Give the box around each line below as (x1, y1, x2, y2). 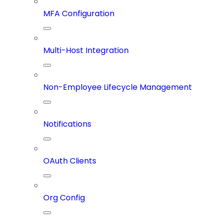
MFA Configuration (43, 8, 114, 20)
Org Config (43, 192, 85, 204)
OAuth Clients (43, 155, 96, 167)
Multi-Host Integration (43, 45, 129, 56)
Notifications (43, 118, 91, 130)
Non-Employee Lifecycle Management (43, 82, 192, 93)
